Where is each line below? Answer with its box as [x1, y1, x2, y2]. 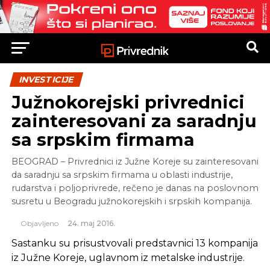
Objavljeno [20, 219, 58, 228]
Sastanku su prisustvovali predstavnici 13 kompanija [11, 237, 258, 250]
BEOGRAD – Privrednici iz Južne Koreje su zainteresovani [11, 156, 259, 168]
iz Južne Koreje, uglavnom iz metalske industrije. [11, 252, 245, 264]
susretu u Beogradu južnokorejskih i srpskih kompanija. [11, 196, 252, 207]
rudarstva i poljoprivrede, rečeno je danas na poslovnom [11, 183, 259, 194]
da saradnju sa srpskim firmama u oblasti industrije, [11, 169, 233, 181]
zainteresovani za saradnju [11, 110, 257, 132]
